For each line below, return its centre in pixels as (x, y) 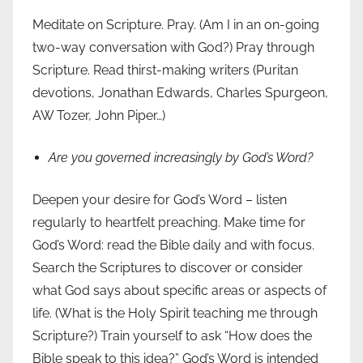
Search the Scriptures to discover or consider (168, 268)
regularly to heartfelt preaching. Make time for (169, 223)
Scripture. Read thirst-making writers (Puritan (165, 70)
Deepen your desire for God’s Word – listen (160, 200)
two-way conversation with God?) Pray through (173, 48)
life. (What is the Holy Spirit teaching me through (175, 314)
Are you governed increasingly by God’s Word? (181, 158)
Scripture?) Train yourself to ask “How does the (172, 336)
